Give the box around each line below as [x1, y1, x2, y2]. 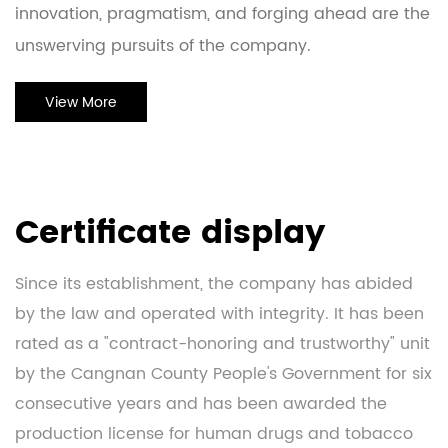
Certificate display [15, 207, 326, 261]
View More [45, 91, 117, 115]
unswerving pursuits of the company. [15, 33, 311, 60]
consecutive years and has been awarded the [15, 391, 387, 418]
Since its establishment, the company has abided [15, 271, 413, 298]
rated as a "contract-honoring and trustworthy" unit [15, 331, 430, 358]
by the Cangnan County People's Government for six [15, 361, 432, 388]
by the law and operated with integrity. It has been [15, 301, 424, 328]
